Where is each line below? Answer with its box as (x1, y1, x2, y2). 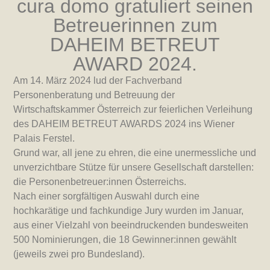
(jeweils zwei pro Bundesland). (13, 249, 145, 260)
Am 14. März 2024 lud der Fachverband (13, 75, 183, 86)
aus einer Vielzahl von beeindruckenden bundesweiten (13, 220, 249, 231)
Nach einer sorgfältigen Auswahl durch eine (13, 191, 200, 202)
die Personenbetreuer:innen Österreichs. (13, 177, 187, 187)
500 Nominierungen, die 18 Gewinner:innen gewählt (13, 234, 237, 245)
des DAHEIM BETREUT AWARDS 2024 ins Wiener (13, 119, 235, 130)
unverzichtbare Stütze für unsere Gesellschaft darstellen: (13, 162, 254, 173)
